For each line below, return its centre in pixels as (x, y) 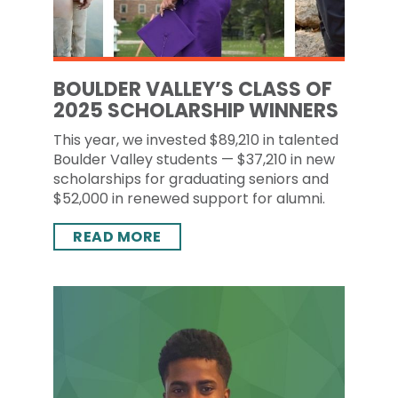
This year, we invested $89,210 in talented (196, 140)
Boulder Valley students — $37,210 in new (194, 159)
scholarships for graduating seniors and (191, 179)
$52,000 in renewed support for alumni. (189, 199)
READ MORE (117, 237)
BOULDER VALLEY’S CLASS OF (193, 89)
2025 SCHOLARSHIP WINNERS (196, 111)
